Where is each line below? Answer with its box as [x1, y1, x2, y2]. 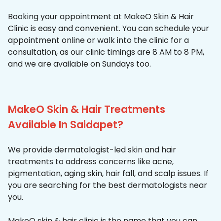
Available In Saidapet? [8, 117, 123, 132]
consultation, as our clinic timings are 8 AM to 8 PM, [8, 46, 204, 58]
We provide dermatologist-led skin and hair [8, 144, 176, 156]
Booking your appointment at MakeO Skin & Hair [8, 11, 194, 23]
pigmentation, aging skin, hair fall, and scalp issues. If [8, 168, 209, 180]
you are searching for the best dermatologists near [8, 180, 207, 191]
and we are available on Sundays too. [8, 58, 151, 70]
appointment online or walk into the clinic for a [8, 35, 189, 46]
